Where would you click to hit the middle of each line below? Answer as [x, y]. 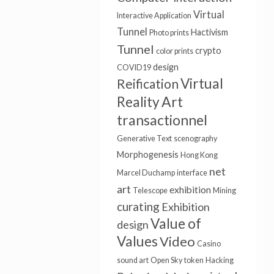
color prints [174, 51]
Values [137, 241]
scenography [195, 139]
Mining [224, 191]
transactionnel [162, 120]
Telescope [150, 191]
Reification [147, 83]
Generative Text [144, 139]
